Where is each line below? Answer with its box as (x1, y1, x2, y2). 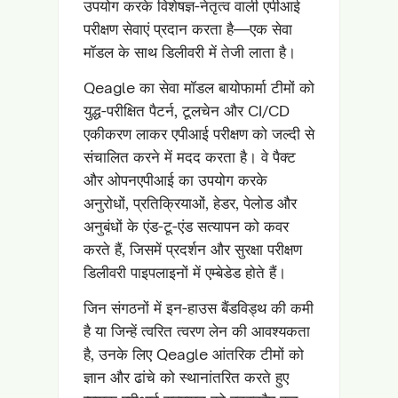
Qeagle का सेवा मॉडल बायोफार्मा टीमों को (84, 78, 314, 97)
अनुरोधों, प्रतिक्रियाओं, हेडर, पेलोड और (84, 194, 297, 212)
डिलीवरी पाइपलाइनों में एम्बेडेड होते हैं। (84, 263, 286, 282)
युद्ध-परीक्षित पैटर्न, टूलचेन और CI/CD (84, 101, 290, 120)
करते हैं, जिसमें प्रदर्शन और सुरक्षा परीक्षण (84, 240, 302, 259)
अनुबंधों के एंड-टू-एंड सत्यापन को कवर (84, 217, 289, 235)
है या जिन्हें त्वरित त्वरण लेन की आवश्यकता (84, 322, 310, 340)
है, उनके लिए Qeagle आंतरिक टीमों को (84, 345, 304, 363)
